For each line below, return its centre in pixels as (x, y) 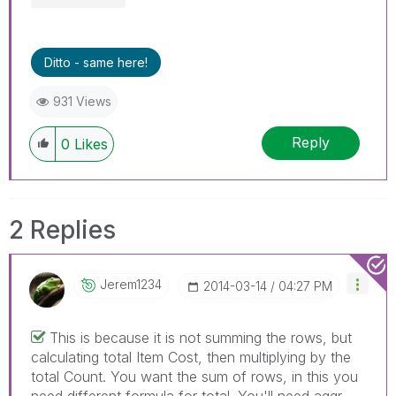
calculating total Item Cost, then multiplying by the (191, 357)
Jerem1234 (131, 284)
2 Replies (62, 229)
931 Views (82, 101)
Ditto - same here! (96, 62)
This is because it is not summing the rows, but (201, 337)
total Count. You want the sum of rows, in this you (194, 376)
